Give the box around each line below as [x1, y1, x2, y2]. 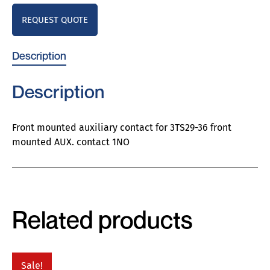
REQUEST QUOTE [22, 14, 88, 25]
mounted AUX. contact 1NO [12, 136, 130, 148]
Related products [12, 205, 192, 234]
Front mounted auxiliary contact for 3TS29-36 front [12, 122, 231, 133]
